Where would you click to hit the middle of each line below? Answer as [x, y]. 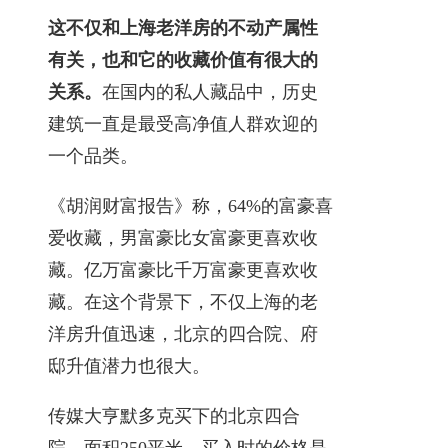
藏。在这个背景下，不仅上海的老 [183, 301]
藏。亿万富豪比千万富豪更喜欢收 [183, 269]
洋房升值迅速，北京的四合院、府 [183, 333]
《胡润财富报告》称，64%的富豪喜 [190, 205]
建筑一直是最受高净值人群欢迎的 [183, 123]
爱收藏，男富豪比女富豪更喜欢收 [183, 237]
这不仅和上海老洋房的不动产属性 [183, 27]
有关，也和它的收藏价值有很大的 [183, 59]
